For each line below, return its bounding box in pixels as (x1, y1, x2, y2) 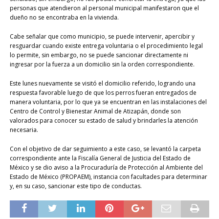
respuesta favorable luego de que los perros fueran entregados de (10, 88, 197, 97)
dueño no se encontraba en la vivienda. (10, 13, 119, 22)
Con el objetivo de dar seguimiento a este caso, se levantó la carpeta (10, 145, 201, 153)
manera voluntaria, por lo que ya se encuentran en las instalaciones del (10, 98, 207, 107)
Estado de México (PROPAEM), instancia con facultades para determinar (10, 173, 207, 181)
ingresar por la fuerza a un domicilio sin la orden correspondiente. (10, 60, 195, 69)
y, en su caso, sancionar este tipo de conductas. (10, 182, 142, 191)
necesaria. (10, 126, 38, 134)
